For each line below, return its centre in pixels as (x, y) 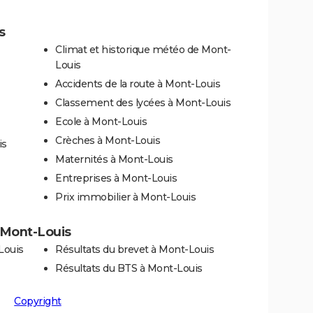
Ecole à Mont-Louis (101, 121)
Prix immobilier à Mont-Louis (125, 197)
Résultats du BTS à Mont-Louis (129, 268)
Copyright (38, 301)
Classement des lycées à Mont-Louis (143, 102)
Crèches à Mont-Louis (108, 140)
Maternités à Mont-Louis (114, 159)
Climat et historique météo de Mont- (143, 49)
